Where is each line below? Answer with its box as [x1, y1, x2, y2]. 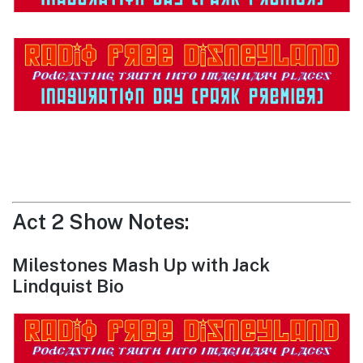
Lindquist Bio [12, 275, 124, 297]
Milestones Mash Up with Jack [12, 254, 270, 276]
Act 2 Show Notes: [12, 210, 190, 235]
